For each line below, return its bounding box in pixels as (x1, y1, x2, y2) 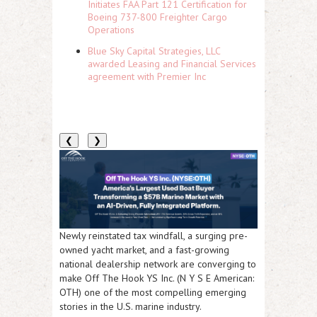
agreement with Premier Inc (88, 70, 206, 83)
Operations (88, 23, 134, 36)
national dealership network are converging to (59, 258, 256, 271)
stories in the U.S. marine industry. (59, 300, 202, 313)
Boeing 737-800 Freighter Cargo (88, 11, 227, 23)
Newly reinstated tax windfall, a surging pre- (59, 229, 248, 243)
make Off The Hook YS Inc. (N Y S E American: (59, 272, 254, 285)
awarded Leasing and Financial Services (88, 57, 256, 70)
